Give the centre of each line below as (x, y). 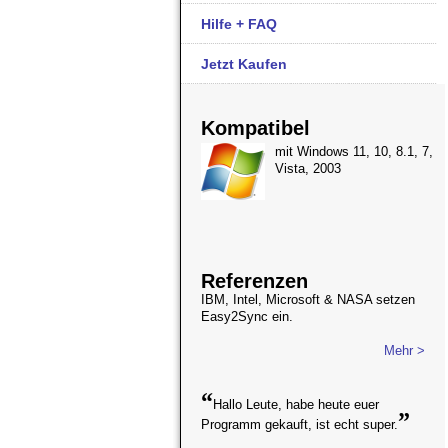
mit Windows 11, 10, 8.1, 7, (354, 151)
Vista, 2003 (308, 168)
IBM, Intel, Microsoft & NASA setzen (308, 299)
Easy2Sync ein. (247, 316)
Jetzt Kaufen (244, 64)
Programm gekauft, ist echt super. (299, 424)
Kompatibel (255, 128)
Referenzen (254, 281)
